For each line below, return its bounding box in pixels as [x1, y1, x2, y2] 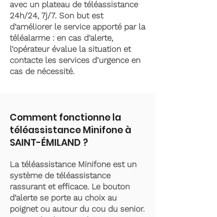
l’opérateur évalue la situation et [10, 44, 131, 54]
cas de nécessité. [10, 66, 77, 76]
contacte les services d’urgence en [10, 55, 140, 65]
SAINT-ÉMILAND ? [10, 136, 88, 149]
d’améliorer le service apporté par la [10, 22, 145, 31]
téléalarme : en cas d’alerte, [10, 33, 113, 43]
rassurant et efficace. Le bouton [10, 182, 130, 191]
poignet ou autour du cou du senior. [10, 204, 145, 214]
